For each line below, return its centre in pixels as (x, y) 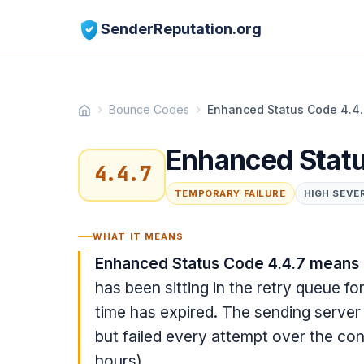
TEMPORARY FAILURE (230, 193)
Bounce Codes (149, 109)
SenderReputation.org (181, 28)
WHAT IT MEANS (139, 236)
